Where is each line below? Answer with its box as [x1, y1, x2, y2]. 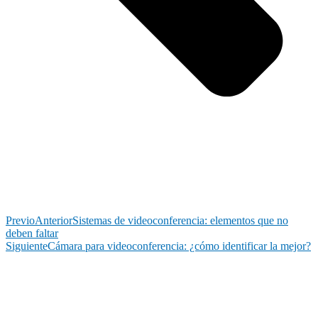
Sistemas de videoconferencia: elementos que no [72, 214, 288, 226]
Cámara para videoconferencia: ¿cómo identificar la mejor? [48, 239, 311, 252]
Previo [6, 214, 35, 226]
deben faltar [6, 226, 58, 239]
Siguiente [6, 239, 48, 252]
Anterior [35, 214, 72, 226]
